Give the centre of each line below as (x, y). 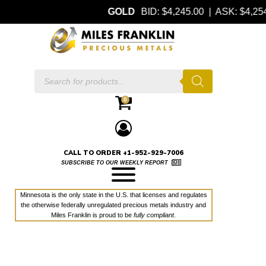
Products (48, 79)
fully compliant (154, 215)
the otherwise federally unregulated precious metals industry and (114, 205)
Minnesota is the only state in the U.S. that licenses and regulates (113, 195)
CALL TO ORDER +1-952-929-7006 (123, 153)
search (45, 88)
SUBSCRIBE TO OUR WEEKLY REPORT (115, 163)
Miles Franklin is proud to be (93, 215)
